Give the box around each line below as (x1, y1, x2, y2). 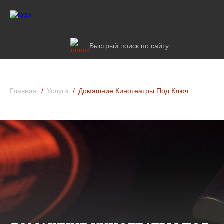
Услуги (47, 87, 68, 95)
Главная (10, 87, 37, 95)
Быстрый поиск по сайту (89, 42, 169, 50)
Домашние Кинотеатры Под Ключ (78, 87, 188, 95)
